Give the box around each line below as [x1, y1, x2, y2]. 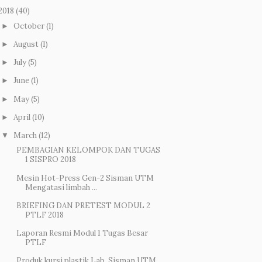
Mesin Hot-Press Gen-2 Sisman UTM [16, 173, 154, 183]
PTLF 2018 [25, 209, 64, 220]
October [13, 20, 44, 31]
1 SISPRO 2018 [25, 154, 77, 165]
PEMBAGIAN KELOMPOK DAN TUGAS [16, 145, 161, 156]
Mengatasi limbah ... [25, 182, 98, 192]
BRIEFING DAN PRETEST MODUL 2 [16, 200, 151, 211]
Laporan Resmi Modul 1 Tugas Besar [16, 228, 149, 239]
